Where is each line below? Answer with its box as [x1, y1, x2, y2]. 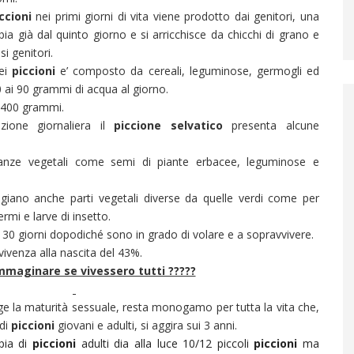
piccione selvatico [114, 118, 223, 133]
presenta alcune [222, 118, 320, 133]
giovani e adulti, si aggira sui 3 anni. [55, 318, 237, 333]
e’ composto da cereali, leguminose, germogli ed [60, 63, 320, 78]
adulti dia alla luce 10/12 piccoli [76, 336, 254, 351]
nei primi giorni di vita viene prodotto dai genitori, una [31, 9, 320, 24]
